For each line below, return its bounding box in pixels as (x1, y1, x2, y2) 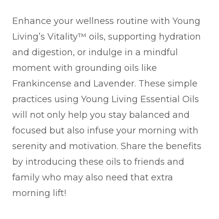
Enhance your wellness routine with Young (12, 15, 200, 26)
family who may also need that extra (12, 172, 173, 183)
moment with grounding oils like (12, 62, 157, 73)
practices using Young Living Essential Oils (12, 93, 199, 105)
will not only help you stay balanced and (12, 109, 190, 120)
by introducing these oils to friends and (12, 156, 184, 167)
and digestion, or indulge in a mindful (12, 46, 178, 58)
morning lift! (12, 187, 66, 198)
